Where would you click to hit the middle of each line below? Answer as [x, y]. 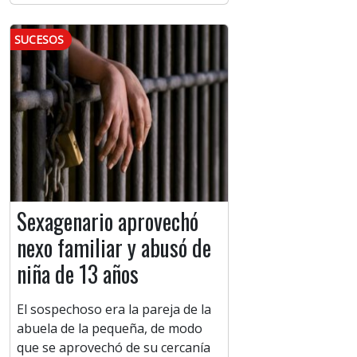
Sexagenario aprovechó [108, 222]
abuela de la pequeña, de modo [110, 329]
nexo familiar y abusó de [114, 248]
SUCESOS [39, 40]
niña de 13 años [78, 274]
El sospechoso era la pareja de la [114, 310]
